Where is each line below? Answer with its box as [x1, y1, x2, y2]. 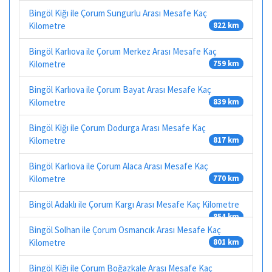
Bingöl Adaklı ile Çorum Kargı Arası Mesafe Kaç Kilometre [29, 198, 239, 210]
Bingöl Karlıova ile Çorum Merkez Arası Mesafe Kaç [29, 45, 217, 57]
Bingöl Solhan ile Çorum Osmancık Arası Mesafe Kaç [29, 223, 221, 236]
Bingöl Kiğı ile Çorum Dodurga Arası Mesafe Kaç [29, 121, 206, 134]
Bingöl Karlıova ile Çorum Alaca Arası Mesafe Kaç [29, 160, 208, 172]
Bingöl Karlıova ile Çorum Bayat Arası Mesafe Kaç [29, 83, 211, 95]
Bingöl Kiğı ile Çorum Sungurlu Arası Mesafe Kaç [29, 7, 207, 19]
